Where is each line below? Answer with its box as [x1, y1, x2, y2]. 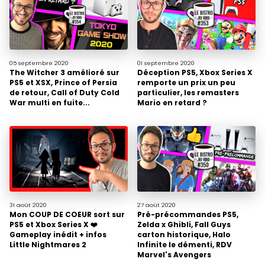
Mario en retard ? [137, 98, 207, 108]
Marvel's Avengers [137, 250, 211, 260]
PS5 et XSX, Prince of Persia [9, 77, 117, 88]
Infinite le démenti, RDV [137, 240, 232, 250]
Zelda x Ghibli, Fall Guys [137, 219, 231, 230]
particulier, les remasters [137, 88, 239, 98]
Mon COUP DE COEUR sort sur [9, 209, 125, 220]
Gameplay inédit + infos [9, 230, 106, 240]
